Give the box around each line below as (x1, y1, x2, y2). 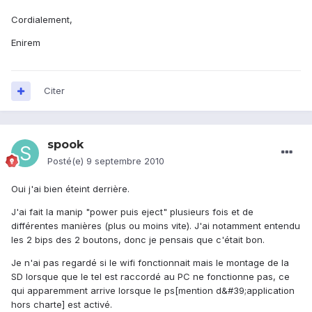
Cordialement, (11, 14, 72, 26)
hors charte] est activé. (11, 299, 112, 311)
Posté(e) (47, 155, 86, 167)
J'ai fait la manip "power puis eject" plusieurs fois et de (11, 206, 253, 218)
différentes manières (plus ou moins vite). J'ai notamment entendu (11, 220, 300, 232)
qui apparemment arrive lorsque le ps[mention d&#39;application (11, 285, 295, 297)
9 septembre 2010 (86, 155, 164, 167)
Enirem (11, 37, 40, 49)
